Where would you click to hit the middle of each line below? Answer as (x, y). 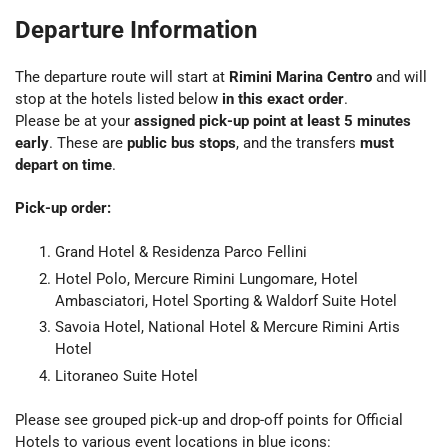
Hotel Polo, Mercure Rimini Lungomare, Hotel (206, 278)
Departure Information (136, 30)
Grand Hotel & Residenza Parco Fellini (181, 252)
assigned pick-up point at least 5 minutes (272, 121)
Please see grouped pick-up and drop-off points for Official (209, 420)
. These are (88, 143)
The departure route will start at (122, 77)
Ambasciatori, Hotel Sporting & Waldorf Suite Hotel (226, 300)
